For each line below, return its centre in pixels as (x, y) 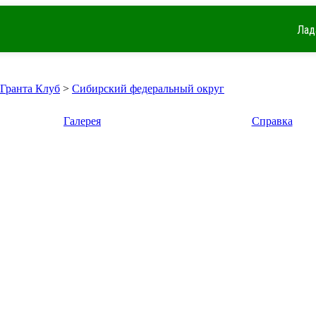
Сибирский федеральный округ (148, 89)
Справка (272, 121)
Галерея (82, 121)
